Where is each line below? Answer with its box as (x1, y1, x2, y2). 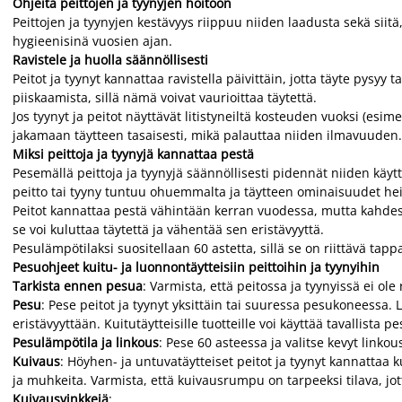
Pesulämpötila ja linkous (13, 334, 159, 351)
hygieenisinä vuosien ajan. (13, 32, 172, 49)
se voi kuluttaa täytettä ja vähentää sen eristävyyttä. (13, 221, 324, 238)
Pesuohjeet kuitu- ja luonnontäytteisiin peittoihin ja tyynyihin (13, 258, 380, 275)
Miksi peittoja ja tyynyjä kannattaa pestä (13, 145, 254, 162)
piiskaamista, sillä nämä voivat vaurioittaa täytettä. (13, 89, 317, 106)
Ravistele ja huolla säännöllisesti (13, 51, 208, 68)
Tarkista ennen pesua (13, 277, 143, 294)
